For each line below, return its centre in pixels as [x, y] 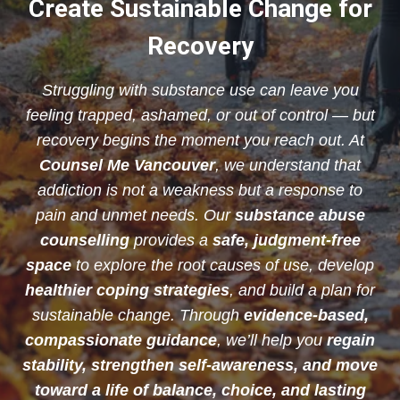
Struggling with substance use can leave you [200, 91]
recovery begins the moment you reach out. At [200, 141]
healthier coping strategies [127, 291]
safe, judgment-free [286, 241]
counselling [84, 241]
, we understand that [288, 166]
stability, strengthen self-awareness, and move [200, 366]
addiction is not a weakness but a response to [200, 191]
